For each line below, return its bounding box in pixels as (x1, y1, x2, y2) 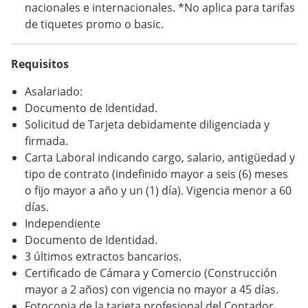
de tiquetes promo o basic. (25, 16, 164, 32)
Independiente (25, 216, 100, 231)
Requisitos (11, 56, 69, 71)
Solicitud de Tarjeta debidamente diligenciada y (25, 117, 269, 132)
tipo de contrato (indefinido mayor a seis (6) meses (25, 166, 288, 181)
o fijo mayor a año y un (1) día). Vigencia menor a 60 (25, 183, 291, 198)
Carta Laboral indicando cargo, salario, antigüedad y (25, 150, 295, 165)
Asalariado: (25, 84, 82, 99)
